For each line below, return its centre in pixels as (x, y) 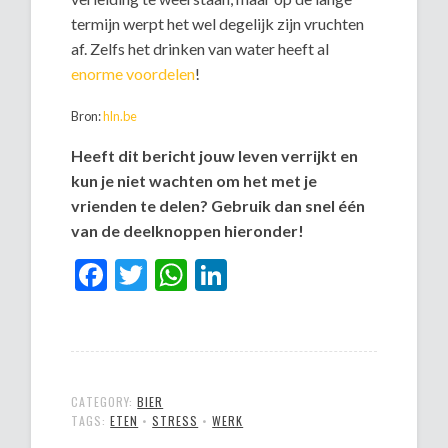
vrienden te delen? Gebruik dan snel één (218, 206)
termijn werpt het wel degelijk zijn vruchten (218, 24)
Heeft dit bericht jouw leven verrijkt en (215, 156)
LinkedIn (286, 275)
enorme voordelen (133, 74)
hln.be (120, 116)
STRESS (175, 421)
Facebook (173, 275)
